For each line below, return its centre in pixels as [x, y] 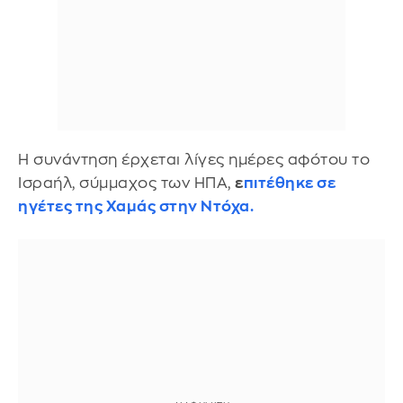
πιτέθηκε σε [289, 183]
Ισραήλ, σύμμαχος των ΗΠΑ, [126, 183]
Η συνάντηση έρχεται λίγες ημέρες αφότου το [194, 159]
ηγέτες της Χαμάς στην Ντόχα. [136, 206]
